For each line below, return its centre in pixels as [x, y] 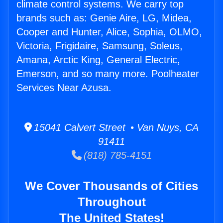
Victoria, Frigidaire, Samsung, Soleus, [100, 46]
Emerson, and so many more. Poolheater [108, 74]
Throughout [111, 202]
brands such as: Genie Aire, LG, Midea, [104, 18]
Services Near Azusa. [64, 88]
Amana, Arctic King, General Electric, [98, 60]
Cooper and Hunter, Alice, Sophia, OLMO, [109, 32]
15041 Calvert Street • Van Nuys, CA [115, 128]
